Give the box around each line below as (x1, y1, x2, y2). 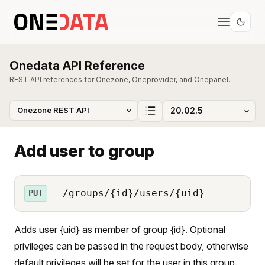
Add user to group (14, 140, 154, 161)
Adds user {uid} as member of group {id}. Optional (14, 223, 225, 235)
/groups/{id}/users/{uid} (56, 187, 205, 199)
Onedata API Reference (9, 59, 145, 73)
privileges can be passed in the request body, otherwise (14, 240, 248, 252)
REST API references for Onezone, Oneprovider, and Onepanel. (9, 75, 230, 84)
